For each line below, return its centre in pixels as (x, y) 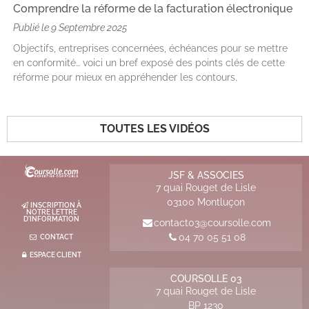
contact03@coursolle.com (212, 223)
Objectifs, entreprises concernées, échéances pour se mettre (150, 49)
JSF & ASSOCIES (206, 176)
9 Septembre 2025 (89, 28)
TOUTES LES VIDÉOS (154, 129)
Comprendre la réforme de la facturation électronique (153, 9)
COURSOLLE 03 (206, 279)
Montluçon (221, 202)
